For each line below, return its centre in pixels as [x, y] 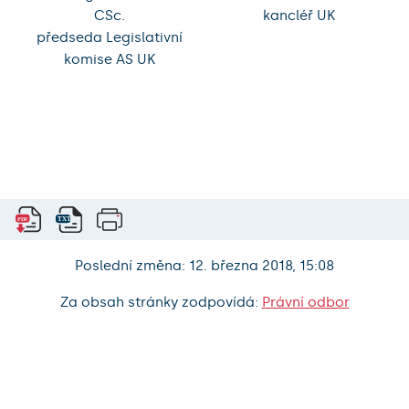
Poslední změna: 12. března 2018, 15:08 [204, 266]
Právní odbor [305, 303]
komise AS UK [109, 60]
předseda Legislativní [109, 38]
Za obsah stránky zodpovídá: [161, 303]
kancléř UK [299, 16]
